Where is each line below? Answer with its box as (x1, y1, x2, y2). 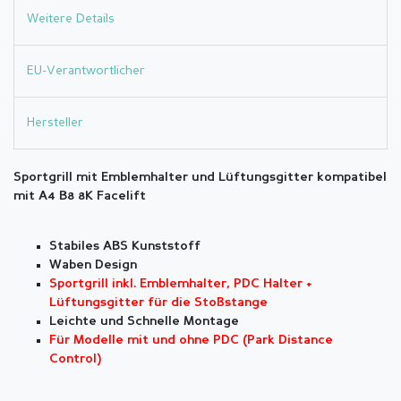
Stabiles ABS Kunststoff (49, 241, 200, 253)
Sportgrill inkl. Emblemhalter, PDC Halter (49, 278, 303, 291)
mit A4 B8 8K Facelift (13, 191, 146, 203)
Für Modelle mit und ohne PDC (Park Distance (49, 335, 333, 347)
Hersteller (27, 116, 83, 130)
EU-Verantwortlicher (27, 64, 145, 77)
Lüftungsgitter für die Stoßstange (49, 297, 268, 310)
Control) (49, 354, 101, 366)
